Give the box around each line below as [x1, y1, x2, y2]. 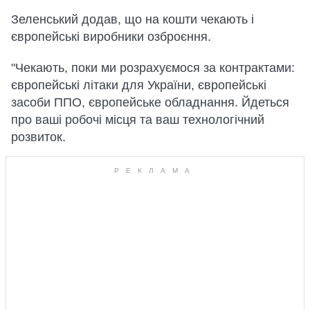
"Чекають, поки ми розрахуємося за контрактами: [11, 60, 295, 75]
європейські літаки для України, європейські [11, 77, 266, 92]
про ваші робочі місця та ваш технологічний [11, 112, 264, 127]
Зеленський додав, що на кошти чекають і [11, 12, 254, 26]
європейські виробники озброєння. [11, 29, 211, 44]
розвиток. [11, 129, 66, 144]
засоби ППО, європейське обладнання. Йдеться [11, 95, 289, 109]
